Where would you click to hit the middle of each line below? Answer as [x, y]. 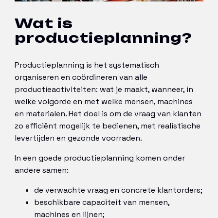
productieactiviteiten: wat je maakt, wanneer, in [104, 89]
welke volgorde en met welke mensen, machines [104, 101]
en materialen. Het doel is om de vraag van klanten [108, 113]
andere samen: [42, 170]
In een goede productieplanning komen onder [100, 158]
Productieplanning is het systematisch [87, 65]
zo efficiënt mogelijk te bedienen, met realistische [108, 126]
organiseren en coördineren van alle [81, 77]
